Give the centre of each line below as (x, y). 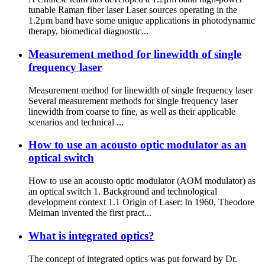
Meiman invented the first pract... (90, 213)
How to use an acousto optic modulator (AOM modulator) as (142, 181)
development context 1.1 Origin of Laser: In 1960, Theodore (141, 202)
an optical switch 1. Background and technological (123, 192)
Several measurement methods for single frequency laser (133, 101)
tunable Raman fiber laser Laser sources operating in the (133, 10)
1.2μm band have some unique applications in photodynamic (142, 21)
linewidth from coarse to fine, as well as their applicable (132, 111)
